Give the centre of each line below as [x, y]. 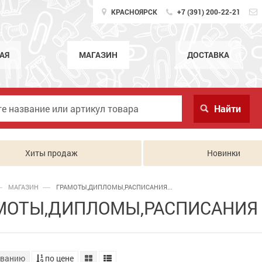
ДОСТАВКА [208, 55]
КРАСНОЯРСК [133, 12]
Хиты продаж [51, 153]
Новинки [223, 153]
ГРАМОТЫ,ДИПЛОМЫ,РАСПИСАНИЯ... [114, 187]
